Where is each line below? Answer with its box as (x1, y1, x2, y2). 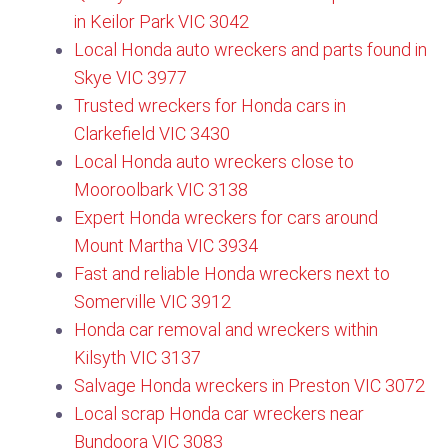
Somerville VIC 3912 (74, 291, 231, 312)
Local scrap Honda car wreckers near (74, 403, 364, 424)
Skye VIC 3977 (74, 67, 187, 88)
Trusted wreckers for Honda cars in (74, 95, 346, 116)
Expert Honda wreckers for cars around (74, 207, 378, 228)
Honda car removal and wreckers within (74, 319, 378, 340)
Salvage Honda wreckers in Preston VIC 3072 (74, 375, 425, 396)
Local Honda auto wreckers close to (74, 151, 354, 172)
